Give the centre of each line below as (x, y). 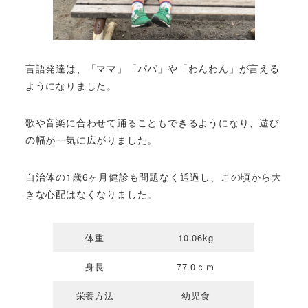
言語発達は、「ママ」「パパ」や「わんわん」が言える (152, 68)
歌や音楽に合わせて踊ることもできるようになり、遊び (152, 122)
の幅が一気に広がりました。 (91, 140)
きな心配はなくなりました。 (91, 194)
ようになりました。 (71, 86)
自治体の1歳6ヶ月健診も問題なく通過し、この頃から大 (153, 176)
